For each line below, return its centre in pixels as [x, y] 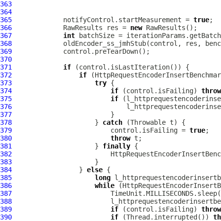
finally [116, 146]
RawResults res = [71, 28]
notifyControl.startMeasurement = [103, 20]
